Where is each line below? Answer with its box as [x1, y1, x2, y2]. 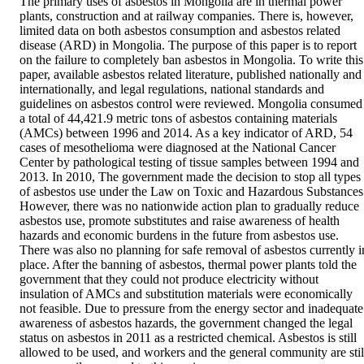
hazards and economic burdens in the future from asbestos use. [19, 228, 339, 243]
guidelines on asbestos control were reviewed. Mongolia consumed [19, 97, 362, 111]
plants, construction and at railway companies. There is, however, [19, 9, 353, 24]
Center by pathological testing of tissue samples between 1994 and [19, 155, 359, 170]
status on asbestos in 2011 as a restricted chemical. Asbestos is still [19, 331, 357, 345]
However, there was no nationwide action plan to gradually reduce [19, 199, 359, 214]
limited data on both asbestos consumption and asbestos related [19, 24, 340, 38]
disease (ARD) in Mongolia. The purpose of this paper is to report [19, 38, 357, 53]
